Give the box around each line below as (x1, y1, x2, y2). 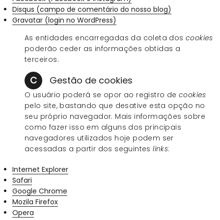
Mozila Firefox (12, 196, 58, 207)
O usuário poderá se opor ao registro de (25, 89, 179, 100)
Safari (12, 175, 32, 185)
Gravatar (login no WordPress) (12, 15, 116, 25)
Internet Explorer (12, 164, 68, 174)
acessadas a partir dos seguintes (25, 143, 153, 154)
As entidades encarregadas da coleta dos (25, 32, 186, 43)
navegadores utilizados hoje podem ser (25, 133, 174, 143)
